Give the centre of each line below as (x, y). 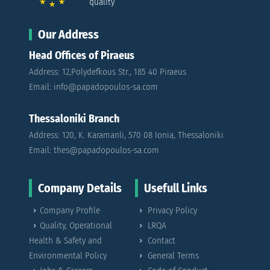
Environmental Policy (68, 256)
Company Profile (70, 211)
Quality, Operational (76, 226)
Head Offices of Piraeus (82, 56)
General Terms (174, 256)
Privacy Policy (173, 211)
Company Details (80, 188)
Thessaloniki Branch (74, 119)
